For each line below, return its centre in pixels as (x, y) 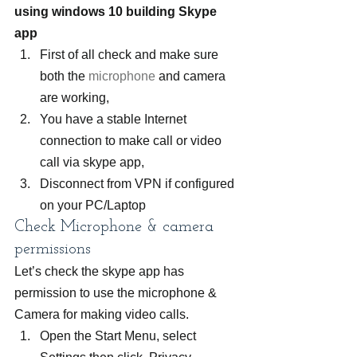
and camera (192, 76)
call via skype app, (92, 162)
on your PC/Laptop (93, 205)
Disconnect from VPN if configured (139, 184)
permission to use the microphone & (117, 293)
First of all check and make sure (131, 55)
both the (64, 76)
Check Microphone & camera (116, 227)
